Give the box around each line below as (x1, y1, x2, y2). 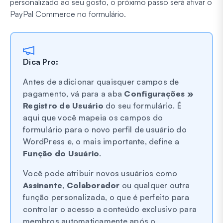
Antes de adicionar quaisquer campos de (23, 76, 179, 87)
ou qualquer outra (119, 180, 190, 190)
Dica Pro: (23, 56, 59, 67)
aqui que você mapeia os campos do (23, 112, 163, 122)
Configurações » (124, 88, 194, 99)
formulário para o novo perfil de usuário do (23, 124, 187, 134)
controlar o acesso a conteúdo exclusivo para (23, 204, 197, 214)
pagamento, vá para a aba (23, 88, 124, 99)
